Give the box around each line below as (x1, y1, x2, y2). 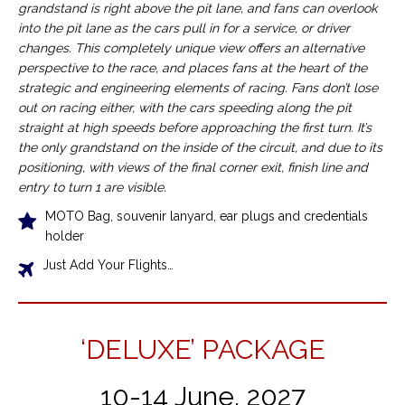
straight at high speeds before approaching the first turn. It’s (18, 120, 372, 136)
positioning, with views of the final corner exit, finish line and (18, 160, 368, 175)
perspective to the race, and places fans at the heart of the (18, 61, 367, 76)
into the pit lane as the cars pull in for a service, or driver (18, 21, 350, 36)
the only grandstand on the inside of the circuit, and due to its (18, 140, 382, 155)
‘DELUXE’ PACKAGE (80, 334, 325, 366)
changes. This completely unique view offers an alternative (18, 41, 364, 56)
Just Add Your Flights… (42, 258, 174, 273)
